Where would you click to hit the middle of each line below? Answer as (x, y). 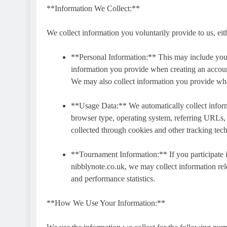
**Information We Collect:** (93, 8)
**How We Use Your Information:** (106, 203)
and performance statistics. (113, 178)
